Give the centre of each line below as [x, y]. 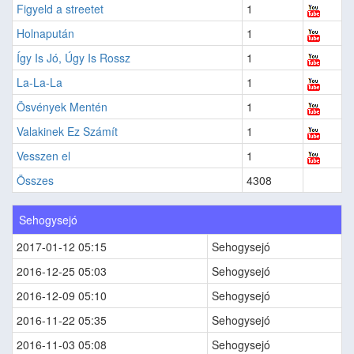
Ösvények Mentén [62, 107]
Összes [35, 181]
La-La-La [40, 83]
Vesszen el [43, 156]
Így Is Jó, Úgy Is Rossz [73, 58]
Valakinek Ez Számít [67, 132]
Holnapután [45, 34]
